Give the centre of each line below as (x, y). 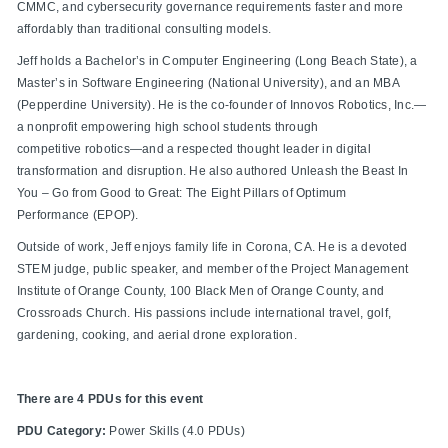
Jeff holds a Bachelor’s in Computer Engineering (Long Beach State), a (217, 61)
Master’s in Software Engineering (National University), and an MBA (208, 83)
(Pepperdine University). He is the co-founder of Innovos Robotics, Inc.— (222, 105)
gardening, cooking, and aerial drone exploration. (157, 335)
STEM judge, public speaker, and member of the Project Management (213, 269)
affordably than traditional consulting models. (144, 29)
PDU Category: (62, 431)
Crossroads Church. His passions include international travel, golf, (204, 313)
